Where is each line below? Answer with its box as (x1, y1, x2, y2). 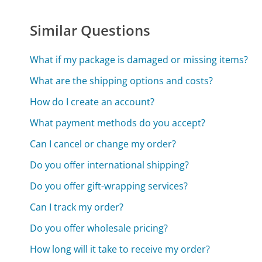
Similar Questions (30, 20, 151, 40)
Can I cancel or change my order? (30, 137, 177, 151)
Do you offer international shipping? (30, 158, 189, 172)
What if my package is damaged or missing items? (30, 53, 249, 67)
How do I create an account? (30, 95, 155, 109)
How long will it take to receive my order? (30, 243, 211, 256)
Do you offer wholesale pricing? (30, 222, 168, 235)
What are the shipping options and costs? (30, 74, 213, 88)
